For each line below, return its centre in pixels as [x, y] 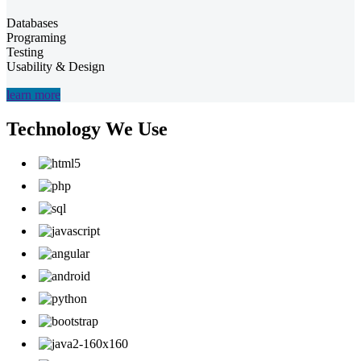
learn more [33, 95]
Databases [32, 23]
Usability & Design [56, 67]
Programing [36, 38]
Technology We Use [87, 129]
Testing [25, 52]
